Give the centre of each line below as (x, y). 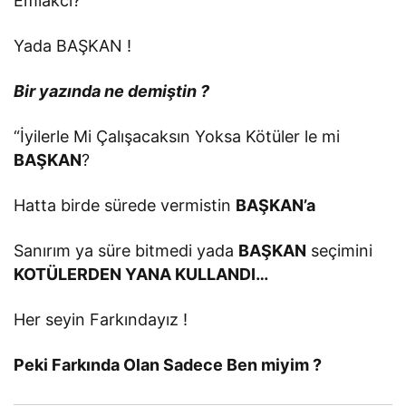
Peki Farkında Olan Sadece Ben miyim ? (168, 364)
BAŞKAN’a (276, 205)
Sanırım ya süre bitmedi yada (126, 250)
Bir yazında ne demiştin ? (112, 91)
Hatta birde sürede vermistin (125, 205)
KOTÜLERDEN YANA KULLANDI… (141, 274)
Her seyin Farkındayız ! (101, 319)
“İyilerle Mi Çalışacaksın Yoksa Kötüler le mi (177, 136)
